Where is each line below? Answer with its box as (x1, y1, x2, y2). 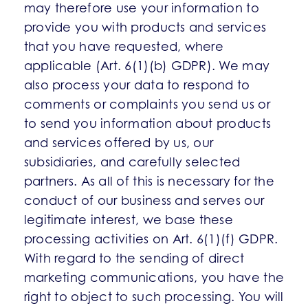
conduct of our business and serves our (23, 193, 265, 208)
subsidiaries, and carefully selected (23, 155, 241, 169)
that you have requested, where (23, 39, 223, 54)
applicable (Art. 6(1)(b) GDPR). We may (23, 58, 270, 73)
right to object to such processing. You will (23, 289, 284, 304)
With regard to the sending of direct (23, 251, 245, 265)
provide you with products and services (23, 20, 267, 34)
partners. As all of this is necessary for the (23, 174, 275, 188)
